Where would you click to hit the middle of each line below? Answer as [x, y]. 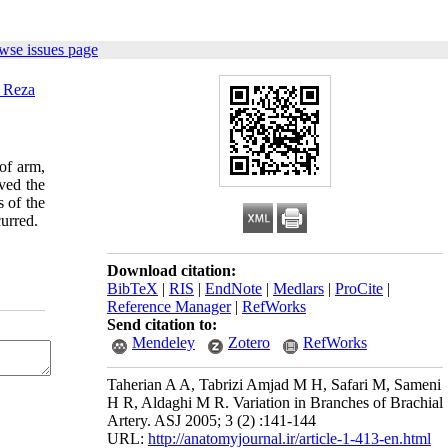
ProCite [359, 288]
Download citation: [171, 270]
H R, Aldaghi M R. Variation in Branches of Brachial [275, 402]
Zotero [249, 342]
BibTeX [132, 288]
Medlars [298, 288]
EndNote [233, 288]
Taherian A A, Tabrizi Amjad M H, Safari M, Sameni [274, 384]
